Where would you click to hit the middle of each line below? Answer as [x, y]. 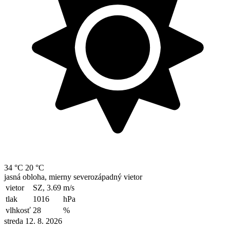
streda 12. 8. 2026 [33, 221]
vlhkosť [18, 210]
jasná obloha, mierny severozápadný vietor [73, 177]
